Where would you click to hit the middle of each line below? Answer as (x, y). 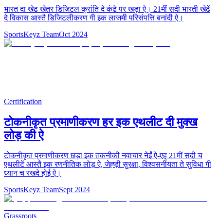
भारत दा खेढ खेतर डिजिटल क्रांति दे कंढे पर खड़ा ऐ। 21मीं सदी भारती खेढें (107, 9)
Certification (23, 101)
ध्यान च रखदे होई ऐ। (33, 173)
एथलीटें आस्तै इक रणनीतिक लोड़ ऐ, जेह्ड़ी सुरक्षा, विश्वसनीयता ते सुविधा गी (108, 164)
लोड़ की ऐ (24, 135)
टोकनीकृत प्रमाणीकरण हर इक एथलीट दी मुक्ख (101, 122)
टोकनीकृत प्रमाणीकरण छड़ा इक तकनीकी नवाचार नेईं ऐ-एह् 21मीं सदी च (103, 156)
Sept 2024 (74, 190)
